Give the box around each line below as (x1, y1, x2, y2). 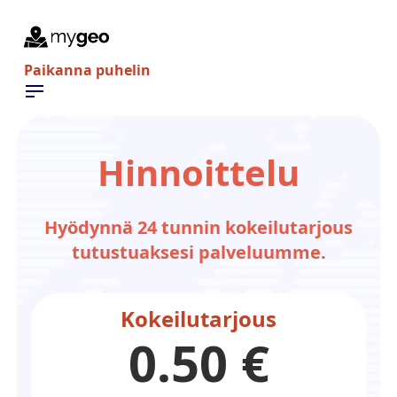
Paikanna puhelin (23, 59, 151, 80)
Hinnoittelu (97, 147, 300, 197)
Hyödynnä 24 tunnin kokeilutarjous (44, 214, 353, 239)
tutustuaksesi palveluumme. (71, 239, 326, 264)
